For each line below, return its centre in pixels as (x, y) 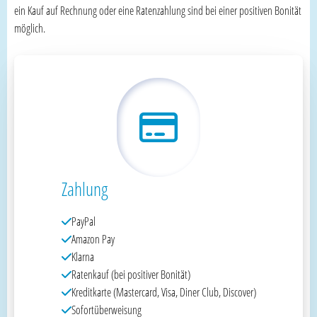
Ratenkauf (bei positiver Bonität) (131, 274)
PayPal (83, 221)
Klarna (82, 257)
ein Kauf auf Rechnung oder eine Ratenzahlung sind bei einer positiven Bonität (158, 10)
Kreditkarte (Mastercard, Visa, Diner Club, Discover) (163, 292)
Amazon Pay (93, 239)
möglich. (30, 28)
